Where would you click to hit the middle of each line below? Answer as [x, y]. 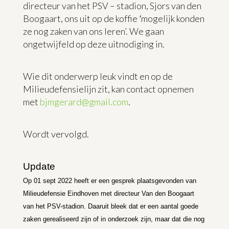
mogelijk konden [173, 18]
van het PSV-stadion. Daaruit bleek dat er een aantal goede [110, 206]
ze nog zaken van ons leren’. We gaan [93, 31]
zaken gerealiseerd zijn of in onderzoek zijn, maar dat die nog [113, 219]
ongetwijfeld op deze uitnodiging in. [94, 44]
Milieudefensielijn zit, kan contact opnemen [108, 89]
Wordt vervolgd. [56, 134]
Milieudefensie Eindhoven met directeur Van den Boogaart [108, 193]
